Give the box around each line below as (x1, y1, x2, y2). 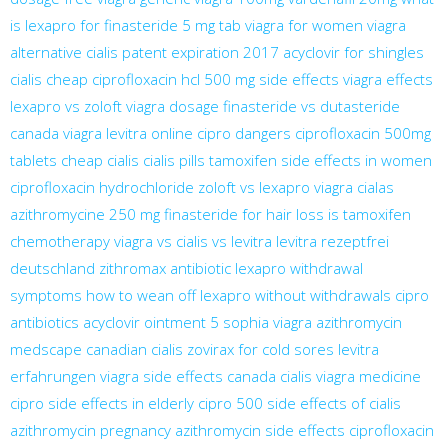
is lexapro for (10, 14, 100, 35)
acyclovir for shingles (283, 41, 424, 62)
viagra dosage (126, 95, 219, 116)
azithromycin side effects (175, 419, 345, 440)
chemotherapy (10, 230, 110, 251)
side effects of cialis (267, 392, 401, 413)
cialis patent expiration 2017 (86, 41, 279, 62)
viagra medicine (316, 365, 421, 386)
